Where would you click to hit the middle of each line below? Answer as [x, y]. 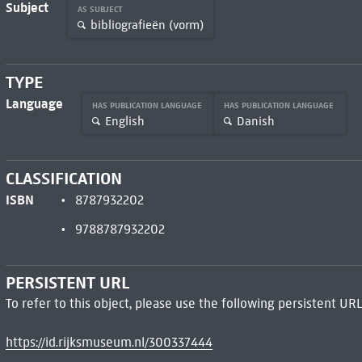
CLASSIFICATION [63, 178]
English [124, 121]
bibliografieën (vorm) [147, 25]
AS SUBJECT [101, 10]
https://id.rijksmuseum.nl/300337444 [109, 343]
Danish [255, 121]
